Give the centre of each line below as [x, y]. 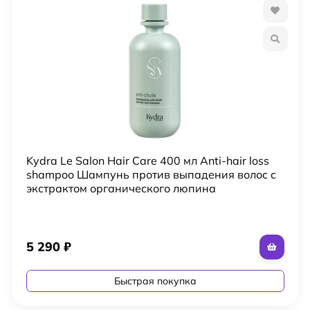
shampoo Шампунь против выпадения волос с [151, 174]
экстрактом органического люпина [121, 188]
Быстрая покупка [155, 281]
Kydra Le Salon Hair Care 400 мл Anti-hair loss [147, 160]
